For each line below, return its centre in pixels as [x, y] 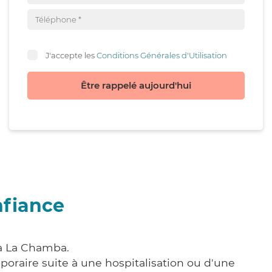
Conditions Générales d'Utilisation [162, 55]
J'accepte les [71, 55]
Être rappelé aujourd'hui [136, 85]
